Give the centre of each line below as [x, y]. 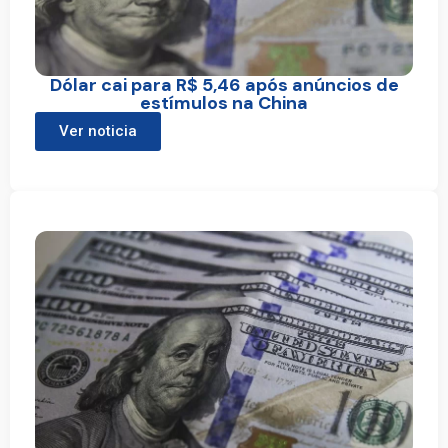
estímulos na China [224, 103]
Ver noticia [98, 131]
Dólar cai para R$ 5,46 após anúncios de [224, 85]
